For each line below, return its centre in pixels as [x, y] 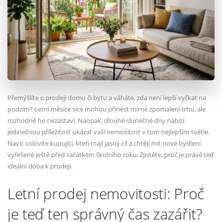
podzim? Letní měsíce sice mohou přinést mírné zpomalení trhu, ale [107, 109]
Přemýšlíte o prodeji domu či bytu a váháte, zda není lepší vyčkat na [107, 97]
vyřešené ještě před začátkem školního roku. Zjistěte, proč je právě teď [111, 154]
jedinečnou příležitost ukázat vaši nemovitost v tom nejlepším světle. [109, 132]
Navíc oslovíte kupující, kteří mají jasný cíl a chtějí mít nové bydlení [104, 143]
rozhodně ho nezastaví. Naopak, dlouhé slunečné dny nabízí [96, 120]
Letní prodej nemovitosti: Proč [106, 194]
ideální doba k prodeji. [40, 166]
